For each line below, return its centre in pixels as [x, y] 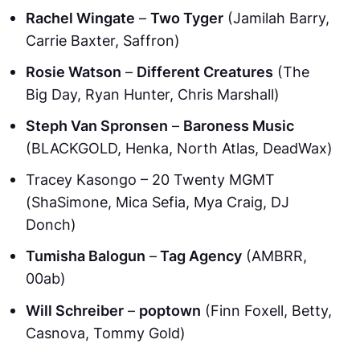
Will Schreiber [75, 310]
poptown [170, 310]
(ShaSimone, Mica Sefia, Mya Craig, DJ [157, 202]
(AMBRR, [274, 256]
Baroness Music [239, 126]
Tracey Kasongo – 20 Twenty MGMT [150, 180]
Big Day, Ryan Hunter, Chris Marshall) [153, 94]
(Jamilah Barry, [276, 17]
